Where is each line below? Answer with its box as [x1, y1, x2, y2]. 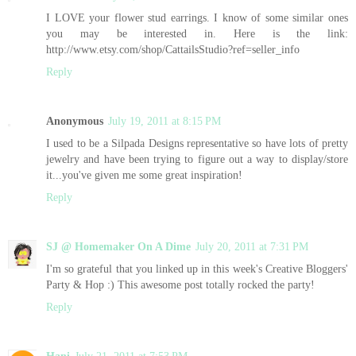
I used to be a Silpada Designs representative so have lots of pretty [46, 136, 348, 149]
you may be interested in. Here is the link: [46, 26, 348, 40]
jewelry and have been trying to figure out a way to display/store [46, 152, 348, 165]
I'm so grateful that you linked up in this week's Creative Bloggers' [46, 261, 348, 275]
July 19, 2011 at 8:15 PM [108, 114, 221, 127]
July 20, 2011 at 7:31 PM [195, 239, 308, 253]
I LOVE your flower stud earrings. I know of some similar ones [46, 10, 348, 24]
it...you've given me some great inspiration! [46, 168, 242, 181]
